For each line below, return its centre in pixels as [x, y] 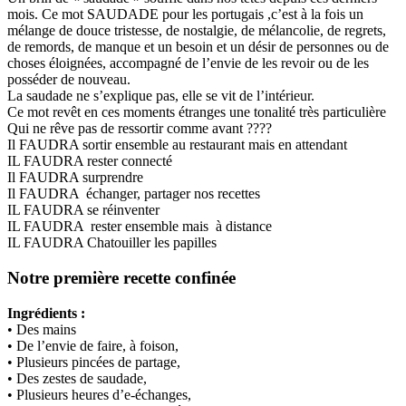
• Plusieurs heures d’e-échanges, [99, 394]
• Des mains [42, 329]
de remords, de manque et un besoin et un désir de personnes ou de [198, 47]
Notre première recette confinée [121, 278]
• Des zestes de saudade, [77, 378]
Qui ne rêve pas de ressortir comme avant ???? [140, 129]
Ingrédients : [46, 313]
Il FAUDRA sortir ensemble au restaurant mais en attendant [177, 145]
